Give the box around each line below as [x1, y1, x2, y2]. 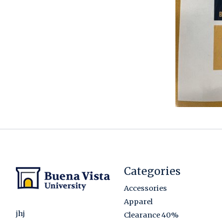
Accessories [123, 184, 167, 193]
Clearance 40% [123, 211, 178, 220]
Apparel [123, 197, 153, 207]
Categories [123, 164, 180, 178]
